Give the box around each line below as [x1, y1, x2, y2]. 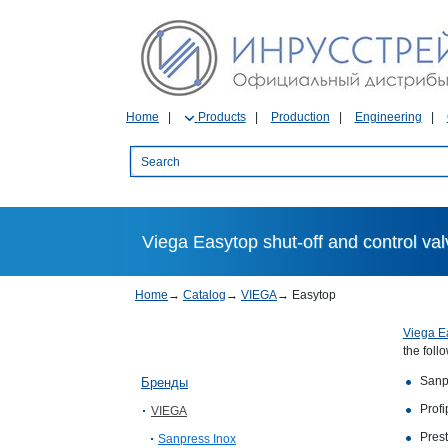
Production [270, 110, 330, 124]
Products [197, 110, 246, 124]
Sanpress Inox [158, 432, 236, 446]
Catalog [183, 288, 226, 302]
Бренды [141, 375, 188, 390]
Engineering [354, 110, 422, 124]
